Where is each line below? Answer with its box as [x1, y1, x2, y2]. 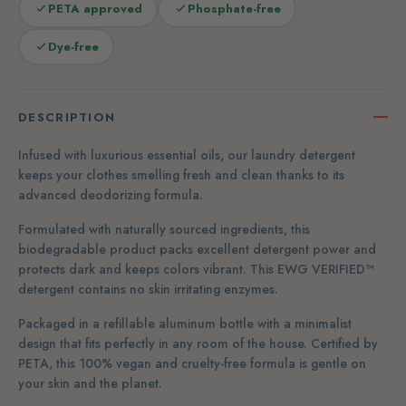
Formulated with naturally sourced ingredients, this [18, 219, 310, 238]
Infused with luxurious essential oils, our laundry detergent [18, 145, 355, 164]
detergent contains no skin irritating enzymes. [18, 279, 278, 298]
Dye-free [47, 38, 99, 56]
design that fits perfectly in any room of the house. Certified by [18, 333, 378, 353]
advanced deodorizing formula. [18, 185, 207, 204]
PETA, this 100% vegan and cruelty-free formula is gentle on [18, 353, 366, 372]
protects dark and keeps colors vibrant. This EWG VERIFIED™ [18, 259, 374, 278]
